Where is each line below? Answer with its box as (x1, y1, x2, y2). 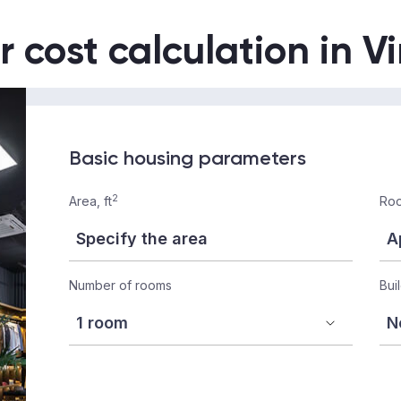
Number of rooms (69, 277, 172, 293)
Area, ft (69, 193, 112, 209)
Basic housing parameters (69, 146, 306, 170)
